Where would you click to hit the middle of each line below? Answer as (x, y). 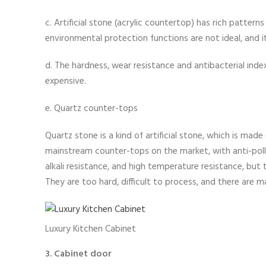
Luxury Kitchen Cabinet (91, 229)
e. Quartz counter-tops (91, 108)
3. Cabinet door (78, 254)
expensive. (66, 81)
